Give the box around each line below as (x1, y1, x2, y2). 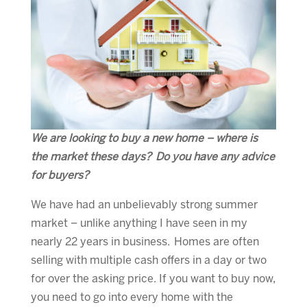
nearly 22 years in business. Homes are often (30, 236, 259, 247)
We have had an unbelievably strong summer (30, 199, 258, 210)
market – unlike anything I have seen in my (30, 218, 247, 229)
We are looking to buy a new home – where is (30, 133, 258, 144)
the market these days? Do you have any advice (30, 151, 275, 162)
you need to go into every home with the (30, 292, 233, 303)
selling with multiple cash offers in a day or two (30, 255, 267, 266)
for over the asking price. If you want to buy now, (30, 273, 275, 284)
